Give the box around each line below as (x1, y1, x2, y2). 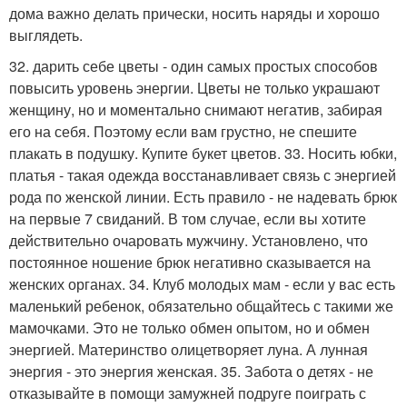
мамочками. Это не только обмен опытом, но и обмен (9, 316, 370, 338)
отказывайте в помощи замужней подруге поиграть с (9, 382, 366, 403)
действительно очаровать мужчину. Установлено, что (9, 229, 368, 251)
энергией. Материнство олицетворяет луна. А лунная (9, 338, 368, 360)
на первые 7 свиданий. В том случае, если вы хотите (9, 207, 366, 229)
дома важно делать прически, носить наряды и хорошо (9, 2, 380, 24)
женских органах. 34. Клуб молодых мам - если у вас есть (9, 273, 395, 294)
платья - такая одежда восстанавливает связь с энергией (9, 164, 396, 185)
